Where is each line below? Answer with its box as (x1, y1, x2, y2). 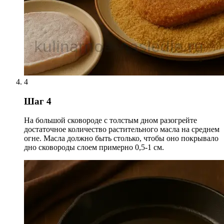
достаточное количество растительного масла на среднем (24, 125, 219, 134)
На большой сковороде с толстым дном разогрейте (24, 116, 197, 125)
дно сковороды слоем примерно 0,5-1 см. (24, 143, 164, 152)
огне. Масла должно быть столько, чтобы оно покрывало (24, 134, 218, 143)
